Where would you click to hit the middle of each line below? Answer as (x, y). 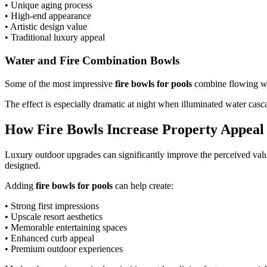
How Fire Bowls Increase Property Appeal (134, 129)
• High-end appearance (48, 16)
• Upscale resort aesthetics (54, 216)
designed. (23, 165)
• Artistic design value (46, 27)
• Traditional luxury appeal (55, 38)
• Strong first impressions (52, 206)
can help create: (143, 185)
